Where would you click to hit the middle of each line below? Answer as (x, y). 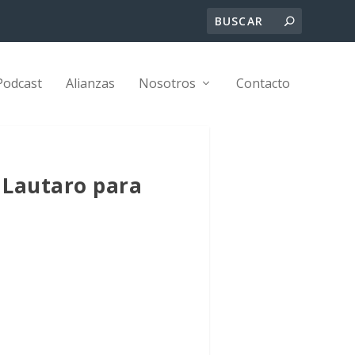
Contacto (263, 83)
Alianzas (90, 83)
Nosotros (167, 83)
